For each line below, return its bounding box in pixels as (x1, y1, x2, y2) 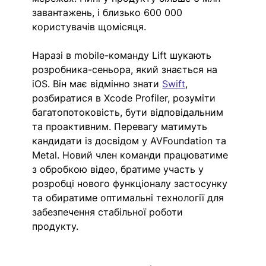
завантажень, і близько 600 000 (32, 6, 186, 18)
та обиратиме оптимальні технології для (32, 191, 227, 204)
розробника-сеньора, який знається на (32, 63, 221, 75)
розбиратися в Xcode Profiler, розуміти (32, 91, 219, 104)
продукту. (32, 220, 82, 232)
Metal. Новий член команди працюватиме (32, 148, 232, 161)
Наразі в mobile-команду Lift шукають (32, 49, 215, 61)
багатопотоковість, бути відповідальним (32, 106, 227, 118)
